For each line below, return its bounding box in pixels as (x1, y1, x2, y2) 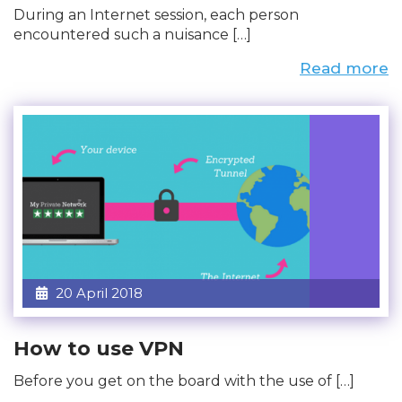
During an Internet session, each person (13, 5, 299, 23)
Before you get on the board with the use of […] (13, 371, 354, 389)
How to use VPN (13, 336, 184, 361)
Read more (300, 58, 389, 77)
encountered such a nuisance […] (13, 25, 251, 43)
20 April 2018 (52, 284, 143, 301)
